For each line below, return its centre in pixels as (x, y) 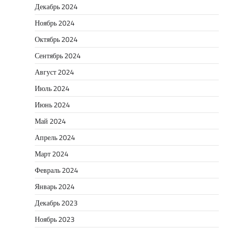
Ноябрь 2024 (55, 22)
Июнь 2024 (52, 104)
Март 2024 (52, 153)
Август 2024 (54, 72)
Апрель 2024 (55, 137)
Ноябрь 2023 (55, 219)
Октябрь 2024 (56, 39)
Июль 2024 (52, 88)
